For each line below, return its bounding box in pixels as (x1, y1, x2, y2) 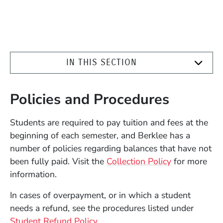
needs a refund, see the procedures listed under (10, 202, 194, 215)
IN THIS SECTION (66, 57, 137, 68)
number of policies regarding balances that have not (10, 142, 212, 155)
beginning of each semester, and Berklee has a (10, 129, 190, 142)
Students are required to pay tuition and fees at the (10, 116, 208, 129)
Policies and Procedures (10, 90, 169, 110)
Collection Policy (107, 155, 171, 168)
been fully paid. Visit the (10, 155, 107, 168)
